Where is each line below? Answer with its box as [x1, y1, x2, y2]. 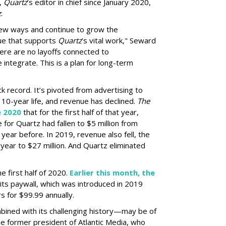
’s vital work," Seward [82, 35, 156, 45]
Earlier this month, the [70, 167, 155, 178]
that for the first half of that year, [21, 107, 139, 117]
